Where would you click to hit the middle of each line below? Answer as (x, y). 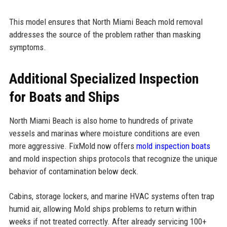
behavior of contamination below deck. (74, 171)
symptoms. (27, 47)
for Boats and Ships (64, 97)
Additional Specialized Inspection (104, 79)
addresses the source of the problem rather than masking (105, 34)
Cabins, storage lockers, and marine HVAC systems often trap (111, 196)
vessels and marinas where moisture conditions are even (104, 133)
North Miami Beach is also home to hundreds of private (101, 120)
